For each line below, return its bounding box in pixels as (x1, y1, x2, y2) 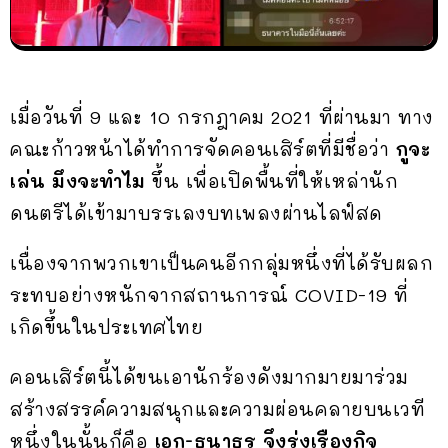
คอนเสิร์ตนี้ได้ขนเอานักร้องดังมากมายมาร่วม (10, 364, 409, 389)
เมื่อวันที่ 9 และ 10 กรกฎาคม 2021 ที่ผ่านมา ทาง (10, 104, 434, 129)
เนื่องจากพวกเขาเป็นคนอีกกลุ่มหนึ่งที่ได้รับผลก (10, 250, 433, 275)
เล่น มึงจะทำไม (10, 168, 152, 193)
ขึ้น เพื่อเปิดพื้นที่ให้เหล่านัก (152, 168, 398, 193)
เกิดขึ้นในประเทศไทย (10, 314, 203, 339)
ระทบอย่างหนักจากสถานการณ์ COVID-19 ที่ (10, 282, 409, 307)
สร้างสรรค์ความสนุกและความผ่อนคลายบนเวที (10, 396, 425, 421)
